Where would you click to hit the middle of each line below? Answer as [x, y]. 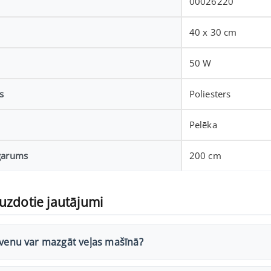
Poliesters [210, 94]
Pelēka [203, 125]
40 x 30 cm [213, 32]
